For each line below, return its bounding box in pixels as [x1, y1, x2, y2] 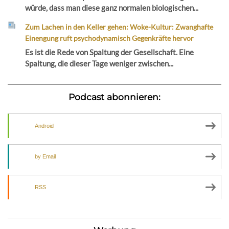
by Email [35, 153, 56, 160]
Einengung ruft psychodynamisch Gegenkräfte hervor [25, 33, 194, 42]
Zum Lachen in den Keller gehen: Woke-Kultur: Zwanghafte [25, 22, 214, 31]
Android [35, 123, 54, 129]
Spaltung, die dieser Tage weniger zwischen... [25, 59, 174, 68]
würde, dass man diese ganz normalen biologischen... [25, 3, 199, 12]
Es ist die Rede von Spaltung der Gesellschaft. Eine [25, 48, 194, 57]
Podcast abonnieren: [68, 91, 161, 103]
